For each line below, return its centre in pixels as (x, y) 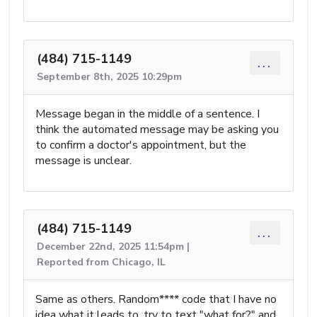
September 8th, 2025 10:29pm (109, 76)
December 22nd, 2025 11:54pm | (113, 246)
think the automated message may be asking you (157, 129)
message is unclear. (83, 160)
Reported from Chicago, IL (101, 262)
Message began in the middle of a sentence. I (148, 114)
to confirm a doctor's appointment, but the (141, 145)
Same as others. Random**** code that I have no (156, 299)
